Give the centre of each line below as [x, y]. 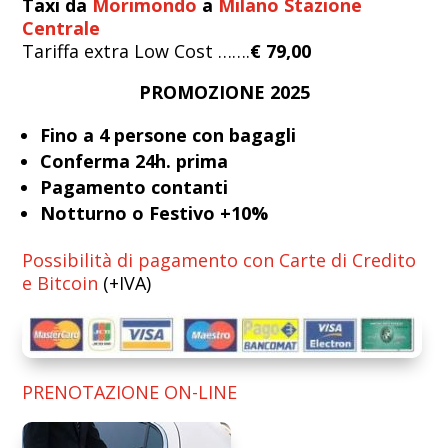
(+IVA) [125, 283]
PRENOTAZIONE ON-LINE [130, 392]
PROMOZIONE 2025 [224, 92]
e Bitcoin [60, 283]
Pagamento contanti [137, 187]
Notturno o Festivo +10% [157, 213]
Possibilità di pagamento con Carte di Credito [219, 260]
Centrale [61, 28]
